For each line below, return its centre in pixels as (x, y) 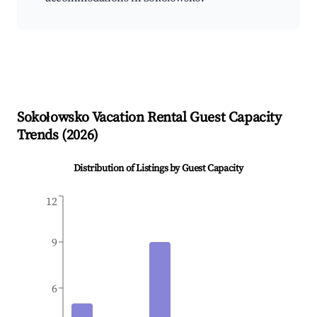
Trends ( (42, 136)
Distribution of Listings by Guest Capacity (158, 169)
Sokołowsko (53, 118)
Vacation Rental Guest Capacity (185, 118)
